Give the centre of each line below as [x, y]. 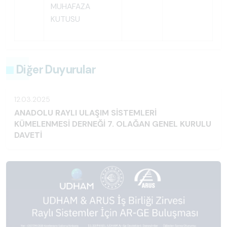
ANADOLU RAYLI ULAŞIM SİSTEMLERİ [85, 113]
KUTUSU [65, 20]
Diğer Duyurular [56, 70]
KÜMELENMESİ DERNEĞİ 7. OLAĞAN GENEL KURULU [113, 124]
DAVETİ [28, 135]
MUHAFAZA [70, 7]
